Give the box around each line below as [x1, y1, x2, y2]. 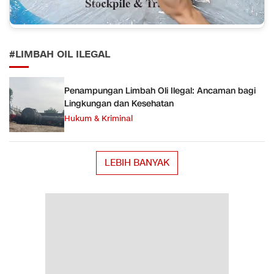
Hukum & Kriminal [64, 113, 133, 125]
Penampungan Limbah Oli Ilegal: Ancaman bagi [64, 85, 256, 97]
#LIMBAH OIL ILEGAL [9, 48, 110, 62]
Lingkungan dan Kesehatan [64, 98, 174, 110]
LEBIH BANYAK [105, 157, 169, 169]
